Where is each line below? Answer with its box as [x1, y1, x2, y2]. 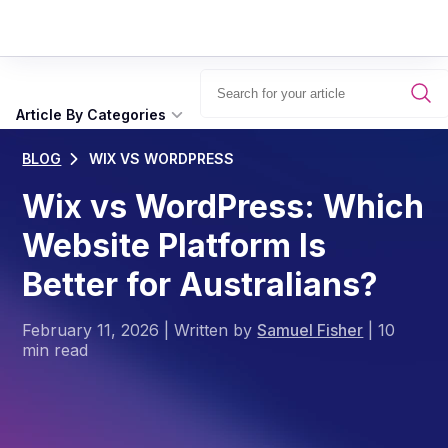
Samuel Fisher [257, 320, 364, 340]
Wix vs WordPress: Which [22, 187, 425, 226]
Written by [174, 320, 258, 340]
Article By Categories [16, 106, 166, 123]
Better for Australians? [22, 265, 379, 304]
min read [22, 340, 89, 360]
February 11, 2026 [22, 320, 160, 340]
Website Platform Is [22, 226, 327, 265]
